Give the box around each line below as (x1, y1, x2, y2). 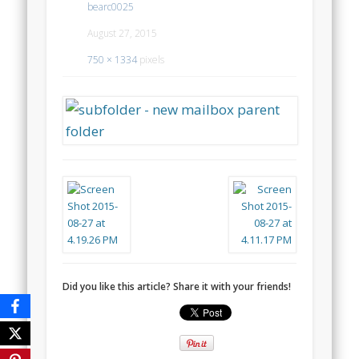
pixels (137, 52, 165, 67)
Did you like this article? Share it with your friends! (63, 279, 292, 293)
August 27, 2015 (87, 26, 158, 40)
